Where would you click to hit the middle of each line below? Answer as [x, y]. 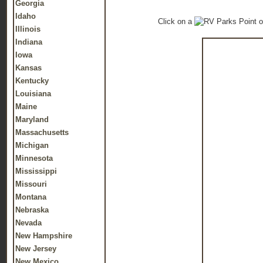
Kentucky [32, 81]
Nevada [28, 223]
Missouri [31, 184]
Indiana [29, 42]
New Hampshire [44, 236]
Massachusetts [42, 132]
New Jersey [36, 249]
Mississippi [36, 171]
